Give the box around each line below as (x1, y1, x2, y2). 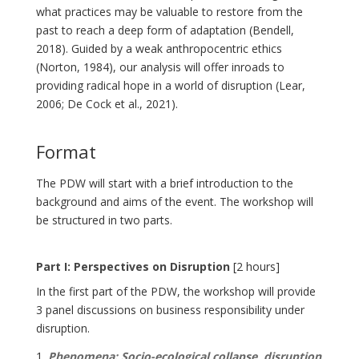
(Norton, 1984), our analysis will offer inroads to (36, 58, 284, 75)
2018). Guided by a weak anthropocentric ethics (36, 40, 282, 56)
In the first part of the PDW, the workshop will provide (36, 283, 316, 299)
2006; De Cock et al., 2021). (36, 95, 178, 111)
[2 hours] (230, 258, 280, 274)
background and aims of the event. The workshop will (36, 193, 313, 209)
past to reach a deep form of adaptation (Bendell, (36, 22, 294, 38)
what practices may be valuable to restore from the (36, 3, 303, 19)
